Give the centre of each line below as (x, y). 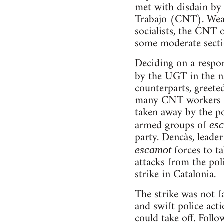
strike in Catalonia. (175, 174)
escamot (153, 149)
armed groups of (172, 125)
